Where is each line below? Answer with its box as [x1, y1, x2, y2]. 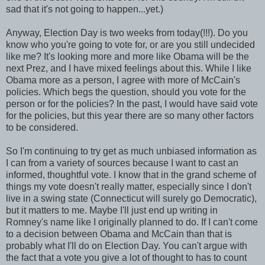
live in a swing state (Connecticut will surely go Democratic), [6, 193, 257, 203]
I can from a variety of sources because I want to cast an [6, 157, 238, 168]
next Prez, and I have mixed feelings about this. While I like [6, 63, 251, 73]
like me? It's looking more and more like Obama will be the [6, 51, 249, 62]
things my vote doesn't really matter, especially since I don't [6, 181, 251, 192]
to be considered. [6, 122, 78, 132]
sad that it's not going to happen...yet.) [6, 4, 163, 14]
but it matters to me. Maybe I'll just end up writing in [6, 205, 218, 215]
